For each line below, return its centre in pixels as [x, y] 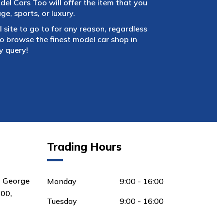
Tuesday [62, 201]
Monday [62, 181]
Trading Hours [85, 147]
